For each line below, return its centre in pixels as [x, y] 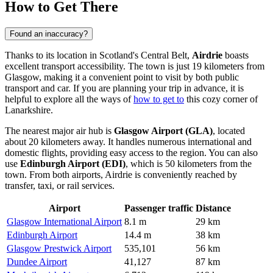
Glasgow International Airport [64, 221]
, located [229, 130]
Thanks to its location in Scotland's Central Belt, [98, 55]
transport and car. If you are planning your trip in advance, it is [124, 88]
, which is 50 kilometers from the [189, 163]
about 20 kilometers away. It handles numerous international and [128, 141]
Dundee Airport [37, 261]
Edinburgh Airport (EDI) [73, 163]
